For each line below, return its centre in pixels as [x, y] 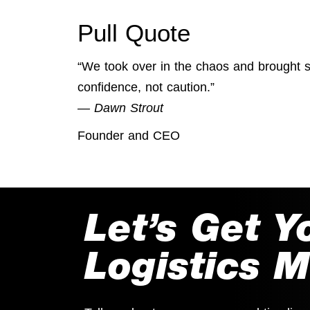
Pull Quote [134, 33]
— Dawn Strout [120, 108]
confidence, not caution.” [146, 88]
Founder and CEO [129, 136]
